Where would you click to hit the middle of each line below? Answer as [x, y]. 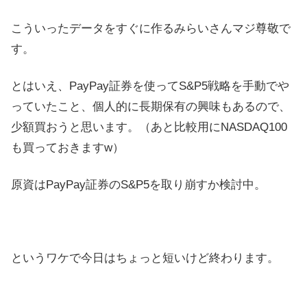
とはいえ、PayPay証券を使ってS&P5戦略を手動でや [150, 86]
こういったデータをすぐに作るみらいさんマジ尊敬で [151, 28]
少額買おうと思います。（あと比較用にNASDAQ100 [149, 127]
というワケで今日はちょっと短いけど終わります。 [145, 258]
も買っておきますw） [67, 147]
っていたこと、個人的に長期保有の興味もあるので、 [151, 106]
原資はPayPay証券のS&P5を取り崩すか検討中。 [138, 184]
